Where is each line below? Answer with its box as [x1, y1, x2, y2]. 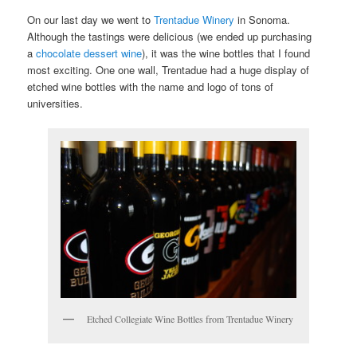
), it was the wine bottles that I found [142, 45, 311, 61]
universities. [27, 95, 84, 111]
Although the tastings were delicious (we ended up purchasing [27, 28, 312, 44]
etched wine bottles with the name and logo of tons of [27, 78, 274, 94]
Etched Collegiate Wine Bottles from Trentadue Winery [87, 312, 293, 325]
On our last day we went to [27, 11, 155, 27]
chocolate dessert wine [36, 45, 143, 61]
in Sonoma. [234, 11, 291, 27]
